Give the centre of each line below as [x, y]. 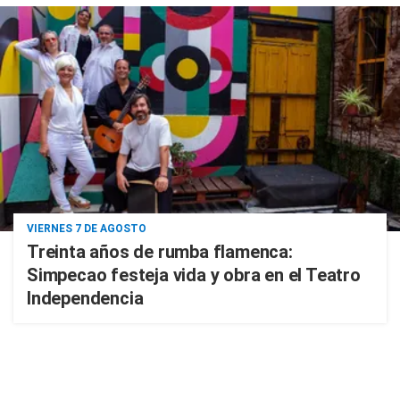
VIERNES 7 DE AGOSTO [87, 229]
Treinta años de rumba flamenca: [160, 252]
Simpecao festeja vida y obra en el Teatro [194, 275]
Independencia [85, 299]
